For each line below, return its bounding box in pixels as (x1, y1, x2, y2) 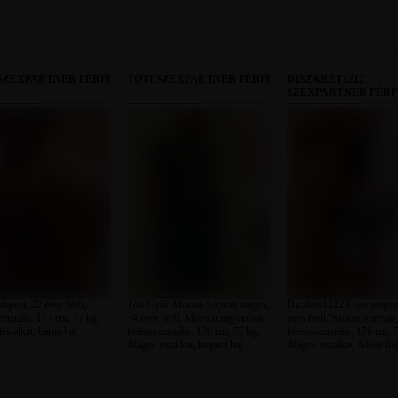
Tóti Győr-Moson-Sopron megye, (126, 298, 270, 311)
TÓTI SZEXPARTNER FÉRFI (126, 73, 271, 85)
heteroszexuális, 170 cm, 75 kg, (126, 325, 259, 338)
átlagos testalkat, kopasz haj (126, 338, 243, 351)
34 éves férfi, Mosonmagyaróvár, (126, 312, 267, 324)
